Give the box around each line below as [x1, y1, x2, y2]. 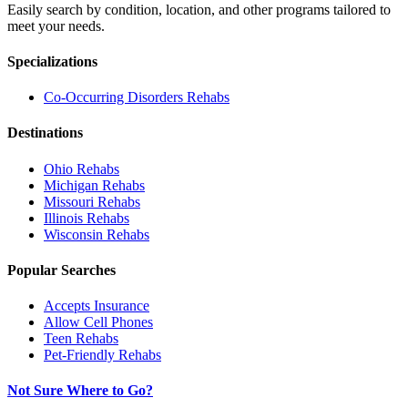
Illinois [44, 209, 83, 226]
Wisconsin [44, 226, 103, 242]
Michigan [44, 177, 98, 193]
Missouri [44, 193, 94, 209]
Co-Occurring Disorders [44, 89, 183, 106]
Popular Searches [7, 261, 116, 278]
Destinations [7, 125, 83, 141]
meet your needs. [7, 17, 105, 34]
